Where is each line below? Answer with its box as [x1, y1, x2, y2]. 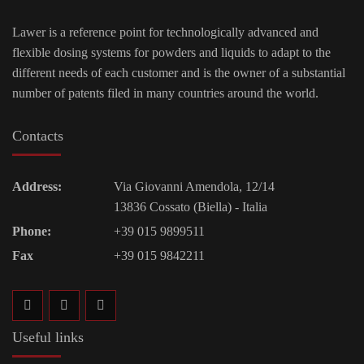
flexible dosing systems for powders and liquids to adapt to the [12, 45, 331, 59]
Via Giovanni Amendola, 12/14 [114, 179, 275, 193]
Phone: [12, 223, 51, 238]
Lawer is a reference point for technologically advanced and [12, 24, 318, 39]
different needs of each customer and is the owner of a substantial [12, 65, 345, 80]
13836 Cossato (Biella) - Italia [114, 199, 268, 214]
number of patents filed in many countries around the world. [12, 85, 318, 100]
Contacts [12, 127, 63, 144]
